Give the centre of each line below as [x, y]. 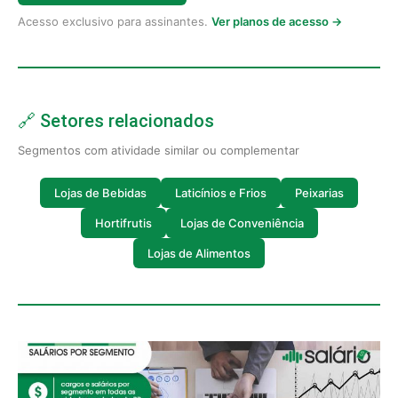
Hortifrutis [123, 223]
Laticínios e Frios [221, 192]
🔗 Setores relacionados [116, 121]
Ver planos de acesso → [277, 21]
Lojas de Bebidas [100, 192]
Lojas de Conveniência [242, 223]
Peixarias [319, 192]
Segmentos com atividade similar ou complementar [159, 150]
